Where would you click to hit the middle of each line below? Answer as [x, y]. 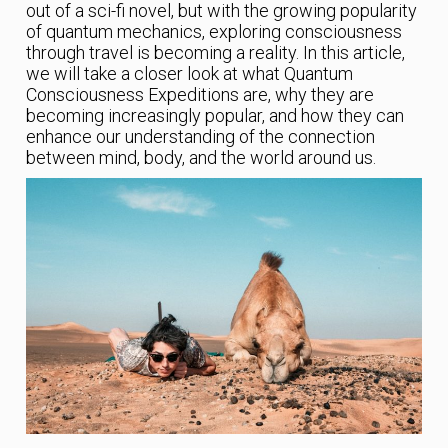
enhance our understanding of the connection [201, 137]
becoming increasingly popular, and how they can [215, 116]
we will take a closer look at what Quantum [190, 74]
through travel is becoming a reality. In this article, [216, 53]
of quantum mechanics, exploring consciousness [214, 32]
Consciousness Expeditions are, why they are [200, 95]
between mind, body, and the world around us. [201, 158]
